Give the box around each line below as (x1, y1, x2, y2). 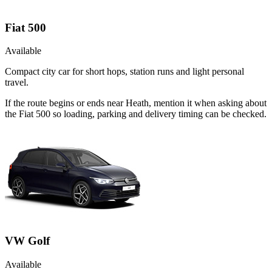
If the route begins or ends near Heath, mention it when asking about (5, 98, 267, 109)
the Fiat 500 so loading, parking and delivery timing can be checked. (5, 109, 267, 120)
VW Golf (5, 234, 50, 248)
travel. (5, 77, 29, 88)
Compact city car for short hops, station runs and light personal (5, 66, 244, 77)
